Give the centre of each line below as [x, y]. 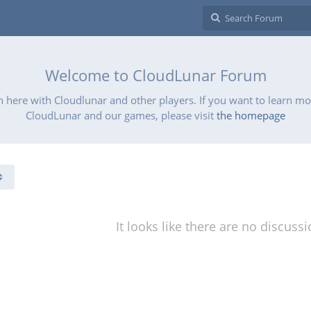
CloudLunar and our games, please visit [121, 115]
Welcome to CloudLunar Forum [155, 75]
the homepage [251, 115]
